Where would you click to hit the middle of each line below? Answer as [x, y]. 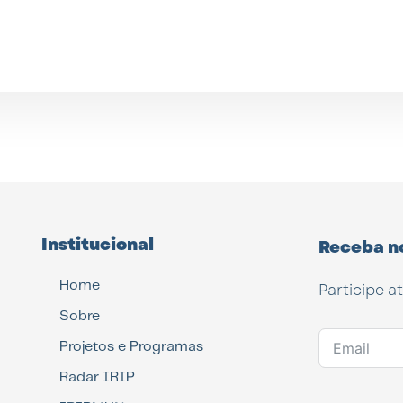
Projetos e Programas [132, 346]
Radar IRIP [98, 377]
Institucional [98, 244]
